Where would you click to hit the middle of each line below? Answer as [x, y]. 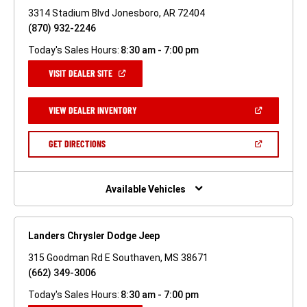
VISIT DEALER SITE [81, 73]
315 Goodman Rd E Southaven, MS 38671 [118, 257]
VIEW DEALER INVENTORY [93, 110]
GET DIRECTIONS [77, 143]
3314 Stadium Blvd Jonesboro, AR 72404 [116, 13]
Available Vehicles [145, 189]
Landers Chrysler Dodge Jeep [94, 235]
